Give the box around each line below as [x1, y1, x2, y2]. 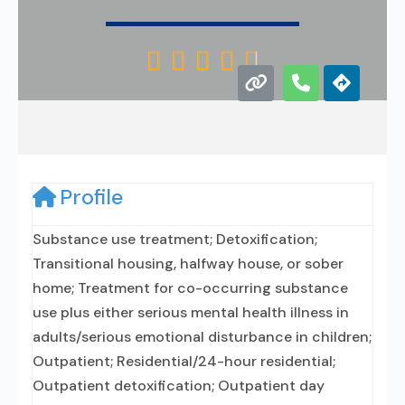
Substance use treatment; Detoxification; [33, 230, 317, 249]
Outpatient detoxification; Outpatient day [33, 376, 325, 395]
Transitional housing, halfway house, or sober [33, 254, 344, 273]
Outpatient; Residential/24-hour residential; [33, 352, 335, 371]
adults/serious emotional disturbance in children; [33, 327, 372, 346]
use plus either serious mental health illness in [33, 303, 349, 322]
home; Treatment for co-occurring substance [33, 278, 348, 297]
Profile [60, 184, 123, 211]
